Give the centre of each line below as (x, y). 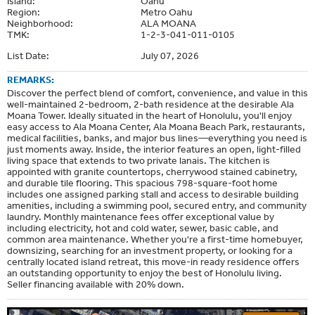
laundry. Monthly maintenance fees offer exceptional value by (141, 216)
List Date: (28, 55)
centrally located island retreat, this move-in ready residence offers (153, 261)
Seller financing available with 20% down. (96, 284)
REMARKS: (31, 79)
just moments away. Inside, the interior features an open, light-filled (154, 149)
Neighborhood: (40, 23)
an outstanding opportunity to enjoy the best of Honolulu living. (144, 272)
